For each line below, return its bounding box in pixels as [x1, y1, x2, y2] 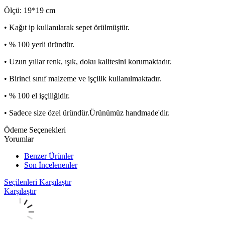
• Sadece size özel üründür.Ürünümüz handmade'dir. [4, 108, 170, 117]
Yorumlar [4, 134, 34, 143]
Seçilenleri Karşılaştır [4, 177, 71, 186]
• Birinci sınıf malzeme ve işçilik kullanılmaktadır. [4, 74, 161, 83]
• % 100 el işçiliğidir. [4, 91, 70, 100]
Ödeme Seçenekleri [4, 125, 66, 134]
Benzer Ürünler [24, 151, 73, 160]
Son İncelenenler [24, 160, 77, 169]
